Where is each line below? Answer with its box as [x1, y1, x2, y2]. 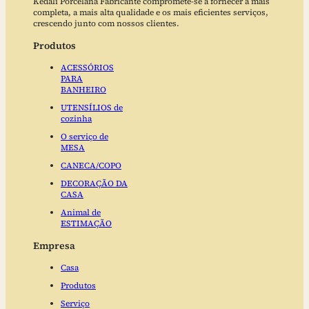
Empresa [33, 239, 75, 253]
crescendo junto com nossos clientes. [33, 18, 179, 30]
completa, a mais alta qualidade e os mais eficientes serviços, [33, 7, 268, 19]
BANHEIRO [61, 84, 106, 96]
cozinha [61, 113, 92, 125]
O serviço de [61, 131, 108, 143]
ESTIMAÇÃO [61, 218, 112, 230]
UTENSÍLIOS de [61, 102, 123, 114]
